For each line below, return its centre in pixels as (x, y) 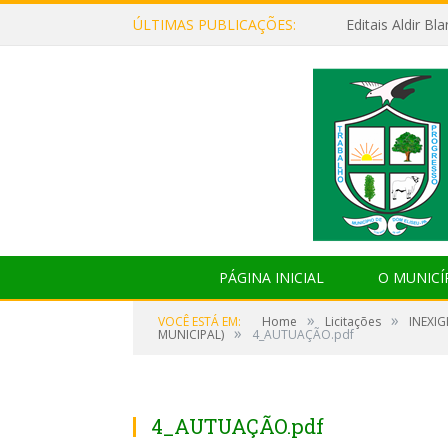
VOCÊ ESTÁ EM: (199, 321)
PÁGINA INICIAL (271, 277)
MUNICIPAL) (191, 334)
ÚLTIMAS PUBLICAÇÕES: (214, 24)
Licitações (353, 321)
